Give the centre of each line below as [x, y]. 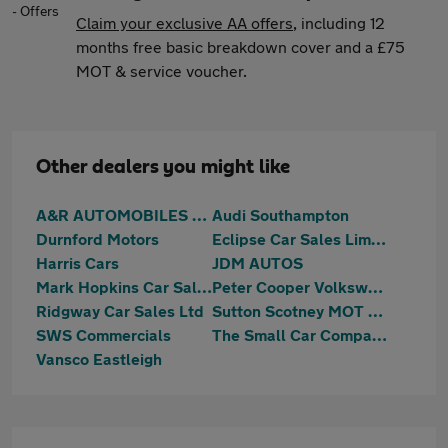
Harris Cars [77, 262]
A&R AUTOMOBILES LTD [199, 214]
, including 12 [339, 22]
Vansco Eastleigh [99, 358]
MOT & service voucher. [161, 70]
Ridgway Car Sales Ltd [120, 310]
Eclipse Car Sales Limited [378, 238]
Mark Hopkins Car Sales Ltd [204, 286]
